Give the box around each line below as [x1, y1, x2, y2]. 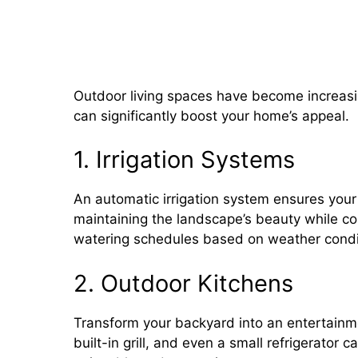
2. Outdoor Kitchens [74, 268, 293, 297]
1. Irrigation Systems [74, 145, 295, 173]
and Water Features [86, 40, 265, 64]
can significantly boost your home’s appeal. [74, 107, 353, 124]
